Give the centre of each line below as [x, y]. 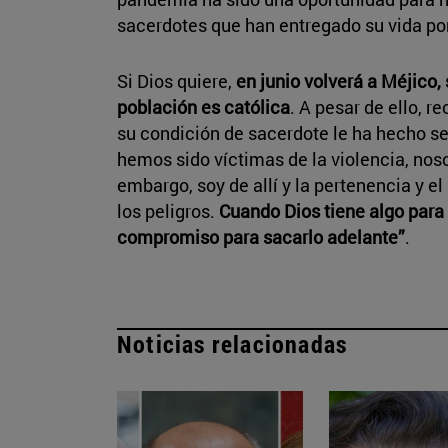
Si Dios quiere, [176, 80]
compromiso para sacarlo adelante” [261, 236]
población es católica [203, 106]
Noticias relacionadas [232, 343]
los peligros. [168, 210]
